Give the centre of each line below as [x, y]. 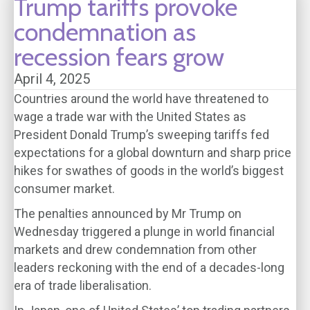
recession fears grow [119, 57]
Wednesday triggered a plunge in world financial [144, 231]
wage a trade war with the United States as [130, 117]
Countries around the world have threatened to [141, 99]
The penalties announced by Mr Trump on [128, 213]
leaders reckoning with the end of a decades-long [149, 267]
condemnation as [105, 32]
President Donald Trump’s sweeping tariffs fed [142, 135]
